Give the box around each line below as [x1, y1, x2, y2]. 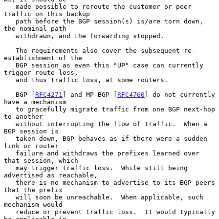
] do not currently [145, 90, 215, 98]
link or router [4, 142, 59, 150]
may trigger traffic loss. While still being [4, 164, 16, 172]
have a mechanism [4, 98, 66, 106]
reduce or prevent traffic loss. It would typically [4, 208, 16, 216]
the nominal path [4, 24, 66, 32]
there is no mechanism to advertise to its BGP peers [4, 178, 16, 186]
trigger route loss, [4, 68, 78, 76]
